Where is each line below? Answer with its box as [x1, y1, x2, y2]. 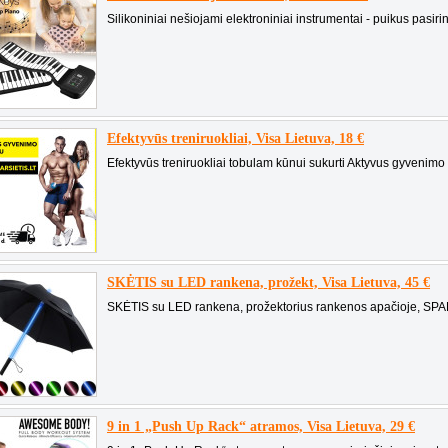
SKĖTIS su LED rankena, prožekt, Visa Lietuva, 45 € [107, 275, 430, 290]
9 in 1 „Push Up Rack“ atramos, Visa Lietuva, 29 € [107, 419, 415, 434]
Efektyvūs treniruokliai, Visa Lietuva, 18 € [107, 131, 364, 146]
